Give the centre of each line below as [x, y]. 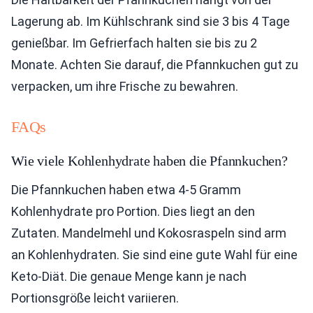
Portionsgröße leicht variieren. [95, 298]
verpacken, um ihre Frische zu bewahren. [125, 87]
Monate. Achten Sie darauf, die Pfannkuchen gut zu [155, 65]
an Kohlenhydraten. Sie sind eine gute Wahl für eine [154, 255]
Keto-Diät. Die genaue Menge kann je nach [129, 277]
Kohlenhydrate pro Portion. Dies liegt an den [133, 212]
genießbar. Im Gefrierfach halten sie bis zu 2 [134, 43]
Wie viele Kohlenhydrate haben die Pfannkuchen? [150, 161]
